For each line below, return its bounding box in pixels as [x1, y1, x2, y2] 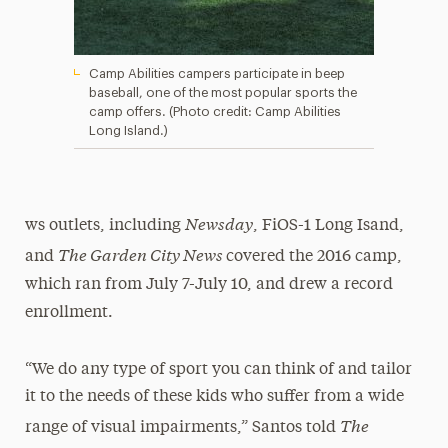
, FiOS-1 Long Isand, [252, 218, 404, 234]
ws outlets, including [24, 218, 185, 234]
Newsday [184, 211, 253, 234]
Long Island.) [88, 124, 168, 137]
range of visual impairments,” [24, 420, 252, 436]
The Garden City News [57, 242, 226, 265]
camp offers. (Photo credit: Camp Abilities [88, 105, 341, 118]
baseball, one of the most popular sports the [88, 86, 357, 99]
